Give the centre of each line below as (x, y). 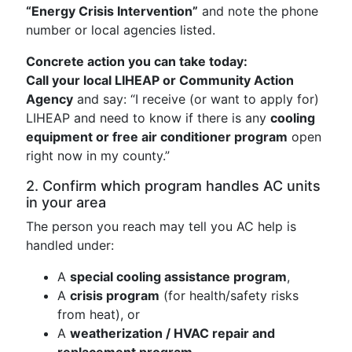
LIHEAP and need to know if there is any (148, 118)
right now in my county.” (98, 156)
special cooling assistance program (178, 277)
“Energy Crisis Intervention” (112, 11)
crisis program (115, 295)
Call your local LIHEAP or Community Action (160, 80)
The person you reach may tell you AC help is (161, 226)
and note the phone (258, 11)
